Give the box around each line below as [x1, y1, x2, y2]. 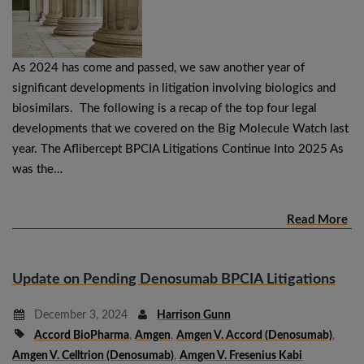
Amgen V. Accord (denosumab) [175, 329, 332, 341]
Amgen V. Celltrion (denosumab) [12, 349, 174, 362]
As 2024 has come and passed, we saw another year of [12, 61, 305, 74]
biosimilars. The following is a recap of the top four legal [12, 102, 317, 115]
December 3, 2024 [30, 309, 128, 321]
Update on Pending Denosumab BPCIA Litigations [12, 271, 336, 287]
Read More [287, 213, 348, 226]
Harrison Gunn [157, 309, 231, 321]
